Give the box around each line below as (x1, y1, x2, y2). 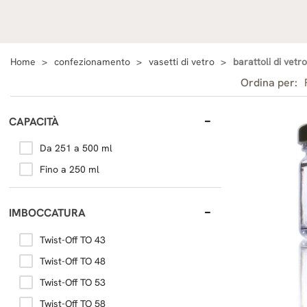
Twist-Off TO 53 (40, 275, 106, 288)
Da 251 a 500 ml (40, 142, 112, 155)
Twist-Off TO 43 (40, 233, 106, 246)
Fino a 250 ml (40, 163, 99, 176)
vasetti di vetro (149, 56, 214, 68)
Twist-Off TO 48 (40, 254, 106, 267)
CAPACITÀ (9, 114, 59, 129)
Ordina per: (241, 75, 297, 90)
